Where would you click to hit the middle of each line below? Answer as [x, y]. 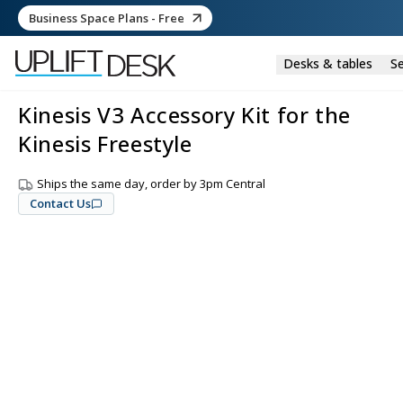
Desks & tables [327, 63]
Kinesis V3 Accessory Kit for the [184, 115]
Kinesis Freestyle [105, 143]
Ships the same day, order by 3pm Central [151, 184]
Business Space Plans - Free [107, 18]
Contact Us [60, 204]
